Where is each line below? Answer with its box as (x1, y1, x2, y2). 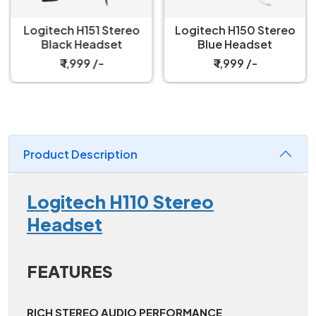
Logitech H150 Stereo (174, 23, 296, 37)
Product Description (23, 146, 138, 162)
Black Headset (40, 37, 122, 51)
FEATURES (27, 260, 113, 281)
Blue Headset (197, 37, 272, 51)
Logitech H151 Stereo (23, 23, 140, 37)
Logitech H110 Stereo (27, 190, 214, 213)
